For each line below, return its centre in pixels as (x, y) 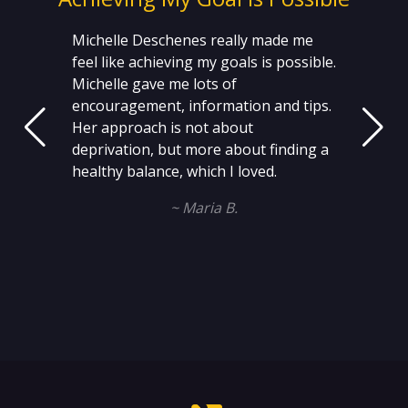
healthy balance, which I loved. (174, 171)
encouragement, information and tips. (202, 106)
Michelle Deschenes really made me (193, 40)
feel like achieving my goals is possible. (204, 62)
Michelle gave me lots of (154, 84)
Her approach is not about (163, 127)
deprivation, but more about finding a (200, 149)
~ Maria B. (204, 208)
